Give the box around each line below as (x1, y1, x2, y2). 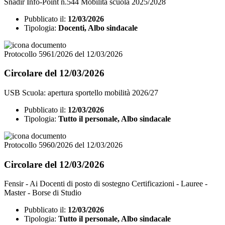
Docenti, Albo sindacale (58, 23, 138, 32)
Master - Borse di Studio (4, 188, 81, 197)
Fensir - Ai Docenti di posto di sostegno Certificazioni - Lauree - (4, 179, 207, 188)
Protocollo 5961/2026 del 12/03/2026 (4, 49, 123, 58)
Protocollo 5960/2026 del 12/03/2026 (4, 140, 123, 149)
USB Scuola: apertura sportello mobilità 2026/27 (4, 88, 158, 97)
